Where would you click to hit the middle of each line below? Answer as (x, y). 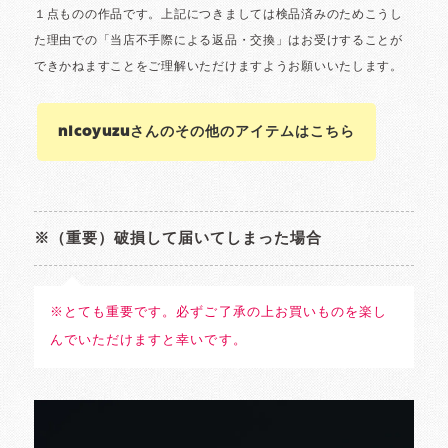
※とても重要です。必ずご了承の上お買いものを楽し (218, 312)
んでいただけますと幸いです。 (148, 340)
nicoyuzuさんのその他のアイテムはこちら (206, 131)
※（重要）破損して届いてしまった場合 (178, 238)
